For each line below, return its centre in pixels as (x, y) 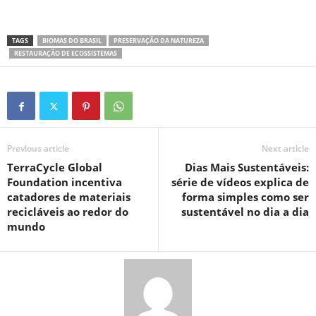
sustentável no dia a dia (245, 212)
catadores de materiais (69, 197)
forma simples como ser (245, 197)
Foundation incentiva (65, 182)
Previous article (38, 149)
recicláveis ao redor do (68, 212)
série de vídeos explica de (240, 182)
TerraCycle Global (55, 168)
